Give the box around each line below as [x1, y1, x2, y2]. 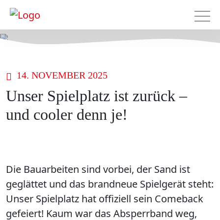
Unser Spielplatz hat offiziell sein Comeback [6, 192, 203, 205]
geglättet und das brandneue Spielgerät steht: [6, 177, 214, 191]
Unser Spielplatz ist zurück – [6, 87, 187, 105]
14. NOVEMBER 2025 [17, 70, 108, 81]
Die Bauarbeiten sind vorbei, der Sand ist [6, 163, 190, 176]
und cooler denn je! [6, 106, 128, 123]
